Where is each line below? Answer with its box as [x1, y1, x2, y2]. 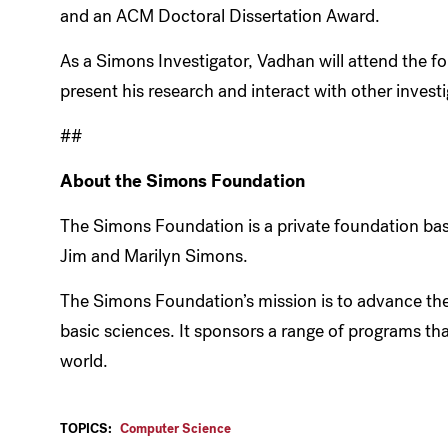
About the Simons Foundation [60, 168, 305, 193]
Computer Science [120, 419, 231, 437]
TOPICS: [60, 419, 112, 437]
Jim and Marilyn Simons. [60, 243, 248, 268]
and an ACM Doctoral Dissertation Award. [60, 3, 380, 28]
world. [60, 348, 108, 373]
